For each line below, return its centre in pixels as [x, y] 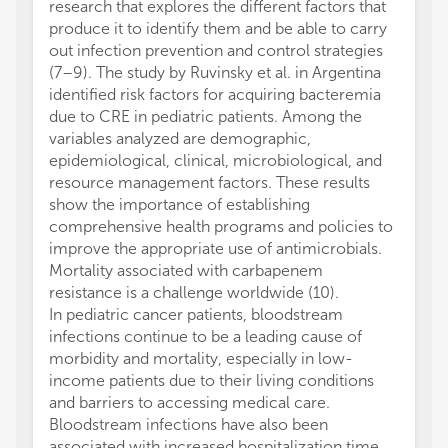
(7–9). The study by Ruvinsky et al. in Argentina [215, 72]
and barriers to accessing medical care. [189, 402]
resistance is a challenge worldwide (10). [194, 292]
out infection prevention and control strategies [216, 50]
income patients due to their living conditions [211, 380]
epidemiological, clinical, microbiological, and [215, 160]
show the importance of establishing [179, 204]
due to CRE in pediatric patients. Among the [205, 116]
